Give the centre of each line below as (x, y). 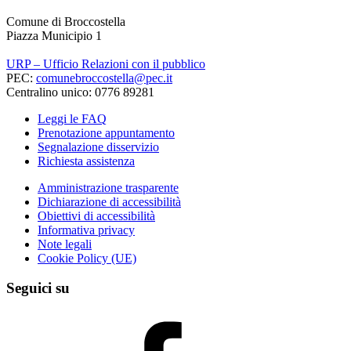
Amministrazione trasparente (108, 187)
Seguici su (38, 288)
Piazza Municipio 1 (54, 35)
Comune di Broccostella (66, 21)
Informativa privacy (86, 230)
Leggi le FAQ (72, 118)
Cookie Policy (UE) (87, 258)
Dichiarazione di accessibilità (109, 201)
